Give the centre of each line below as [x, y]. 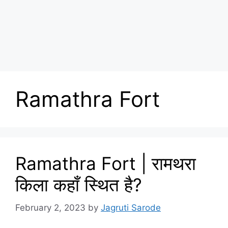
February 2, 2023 [50, 207]
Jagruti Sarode [131, 207]
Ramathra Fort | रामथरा [106, 163]
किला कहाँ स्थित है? [79, 185]
